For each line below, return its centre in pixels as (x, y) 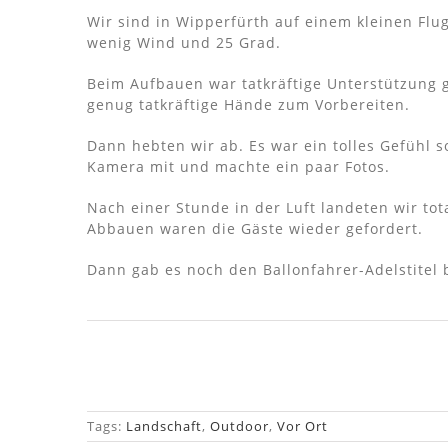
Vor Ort (302, 425)
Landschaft (164, 425)
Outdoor (239, 425)
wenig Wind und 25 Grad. (183, 42)
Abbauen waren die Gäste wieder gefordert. (254, 228)
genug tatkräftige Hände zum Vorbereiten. (248, 104)
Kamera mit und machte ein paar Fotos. (238, 166)
